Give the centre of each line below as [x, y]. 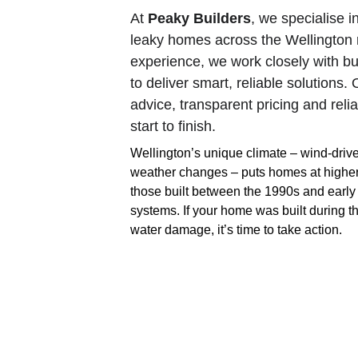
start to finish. [173, 126]
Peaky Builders [200, 18]
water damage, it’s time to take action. [237, 230]
